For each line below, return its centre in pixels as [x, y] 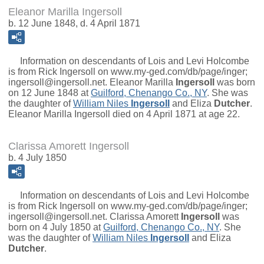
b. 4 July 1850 [37, 158]
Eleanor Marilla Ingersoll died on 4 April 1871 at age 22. [124, 114]
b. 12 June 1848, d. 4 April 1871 [74, 24]
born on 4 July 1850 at [56, 227]
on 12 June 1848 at [49, 93]
